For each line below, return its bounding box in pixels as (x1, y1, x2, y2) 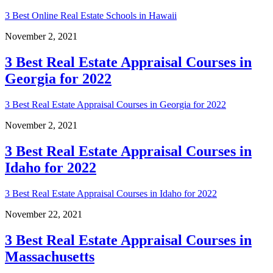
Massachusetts (5, 248, 94, 264)
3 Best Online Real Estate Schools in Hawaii (5, 10, 177, 21)
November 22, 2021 (5, 208, 82, 219)
